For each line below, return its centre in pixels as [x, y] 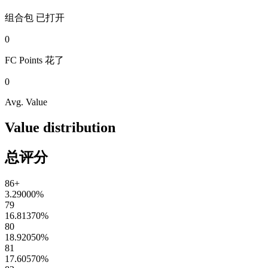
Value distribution [60, 127]
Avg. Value [26, 102]
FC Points [24, 60]
